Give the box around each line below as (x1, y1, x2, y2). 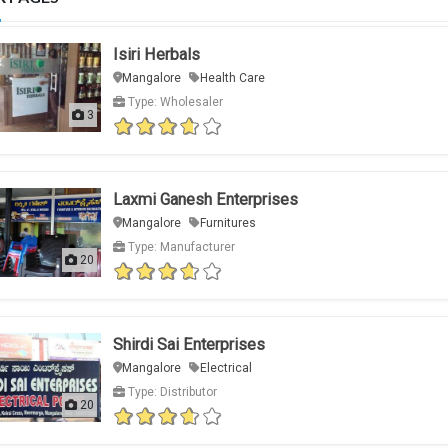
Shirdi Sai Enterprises (112, 335, 265, 355)
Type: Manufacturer (124, 240, 235, 255)
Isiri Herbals (112, 45, 200, 65)
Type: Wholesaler (124, 95, 223, 110)
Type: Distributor (124, 385, 217, 400)
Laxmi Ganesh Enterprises (112, 190, 298, 210)
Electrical (199, 361, 252, 376)
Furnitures (199, 216, 256, 231)
